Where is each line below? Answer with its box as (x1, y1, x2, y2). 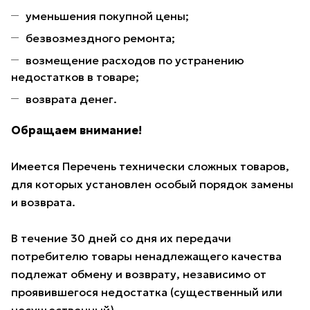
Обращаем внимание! (11, 123, 142, 138)
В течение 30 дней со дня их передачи (11, 231, 231, 246)
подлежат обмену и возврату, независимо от (11, 267, 266, 282)
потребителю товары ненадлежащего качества (11, 249, 282, 264)
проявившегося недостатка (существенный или (11, 285, 282, 300)
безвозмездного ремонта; (26, 31, 175, 46)
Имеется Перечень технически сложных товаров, (11, 159, 289, 174)
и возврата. (11, 195, 75, 210)
